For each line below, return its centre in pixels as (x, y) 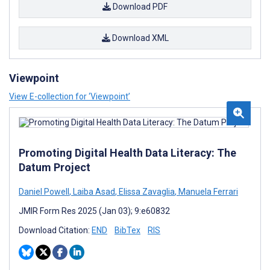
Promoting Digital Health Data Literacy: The (127, 152)
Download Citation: (55, 230)
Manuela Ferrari (207, 191)
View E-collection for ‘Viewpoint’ (70, 96)
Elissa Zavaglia (146, 191)
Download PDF (139, 6)
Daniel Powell (44, 191)
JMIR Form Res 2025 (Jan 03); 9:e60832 (94, 211)
